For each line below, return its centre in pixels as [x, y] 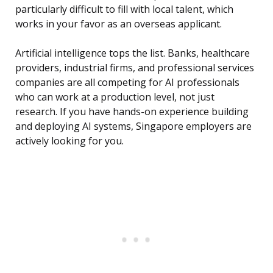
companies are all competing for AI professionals [127, 83]
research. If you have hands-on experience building [132, 112]
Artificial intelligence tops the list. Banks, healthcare [133, 53]
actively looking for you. [69, 141]
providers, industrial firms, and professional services [135, 68]
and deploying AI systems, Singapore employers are [133, 126]
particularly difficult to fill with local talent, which [124, 9]
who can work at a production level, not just [115, 97]
